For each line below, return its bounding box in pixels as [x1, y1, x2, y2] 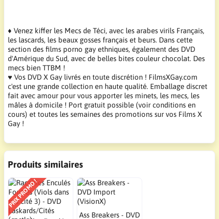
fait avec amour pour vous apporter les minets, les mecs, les [8, 91, 199, 100]
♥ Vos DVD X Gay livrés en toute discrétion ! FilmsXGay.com [8, 72, 197, 81]
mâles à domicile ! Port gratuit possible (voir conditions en [8, 100, 196, 109]
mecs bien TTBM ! [8, 63, 65, 72]
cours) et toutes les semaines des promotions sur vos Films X [8, 109, 202, 118]
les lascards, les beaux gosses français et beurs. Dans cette [8, 35, 193, 44]
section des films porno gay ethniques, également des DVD [8, 44, 195, 53]
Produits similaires [8, 158, 83, 170]
